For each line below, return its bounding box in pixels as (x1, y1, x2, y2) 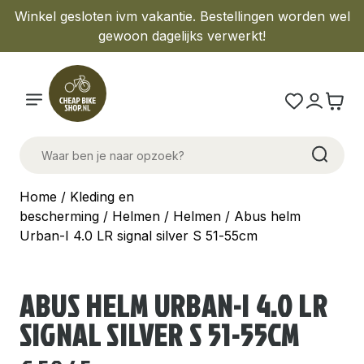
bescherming (19, 208, 99, 224)
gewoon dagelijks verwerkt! (98, 28, 266, 44)
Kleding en (70, 188, 134, 205)
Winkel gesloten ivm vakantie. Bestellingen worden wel (14, 8, 350, 24)
